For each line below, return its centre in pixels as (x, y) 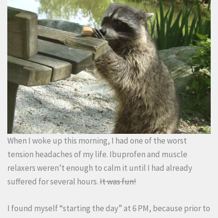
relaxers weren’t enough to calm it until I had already (100, 168)
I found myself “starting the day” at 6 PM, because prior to (109, 208)
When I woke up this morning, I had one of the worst (97, 140)
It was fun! (118, 181)
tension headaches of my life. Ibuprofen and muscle (97, 154)
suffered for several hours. (54, 181)
